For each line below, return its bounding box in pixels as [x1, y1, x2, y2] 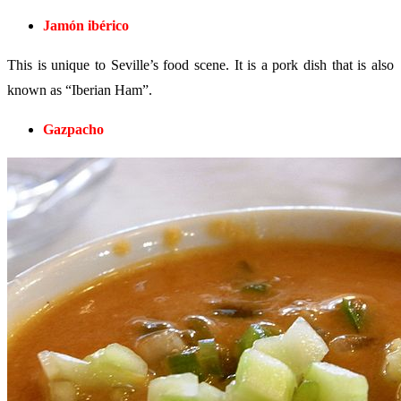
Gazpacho [43, 122, 104, 138]
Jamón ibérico [43, 17, 129, 33]
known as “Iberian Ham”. [7, 82, 152, 98]
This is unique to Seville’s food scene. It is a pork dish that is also [7, 57, 394, 73]
